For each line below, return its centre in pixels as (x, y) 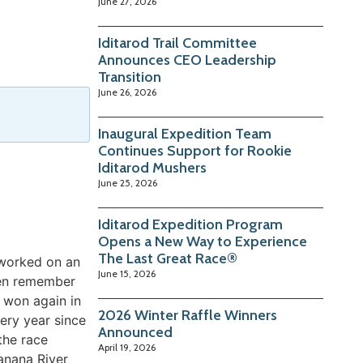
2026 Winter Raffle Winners (188, 316)
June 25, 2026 (128, 183)
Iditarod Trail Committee (178, 43)
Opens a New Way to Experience (203, 242)
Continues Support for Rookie (195, 151)
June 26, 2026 (128, 92)
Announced (136, 333)
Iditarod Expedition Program (191, 225)
